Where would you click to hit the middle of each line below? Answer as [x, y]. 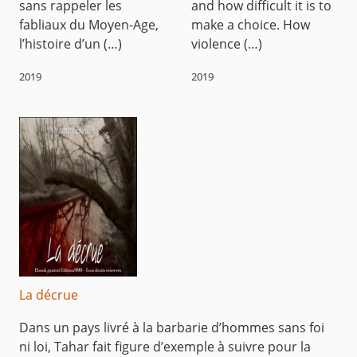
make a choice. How [251, 24]
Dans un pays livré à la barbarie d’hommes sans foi [172, 328]
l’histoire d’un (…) [71, 43]
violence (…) [227, 43]
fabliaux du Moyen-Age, [89, 24]
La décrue [49, 295]
